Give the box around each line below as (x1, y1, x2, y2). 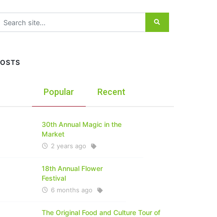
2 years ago (49, 142, 89, 150)
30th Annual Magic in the (42, 120, 122, 128)
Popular (44, 87, 75, 97)
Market (42, 130, 65, 138)
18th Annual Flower (42, 164, 103, 172)
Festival (42, 174, 66, 182)
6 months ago (49, 186, 95, 194)
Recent (97, 87, 126, 97)
